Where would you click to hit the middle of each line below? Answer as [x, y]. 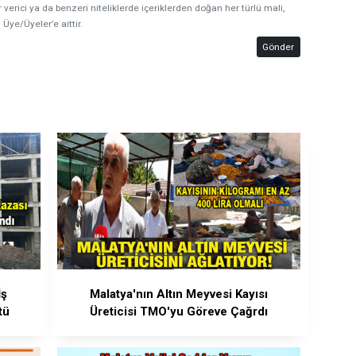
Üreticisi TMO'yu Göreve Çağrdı [178, 312]
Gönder [279, 46]
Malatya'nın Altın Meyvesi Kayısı [178, 294]
